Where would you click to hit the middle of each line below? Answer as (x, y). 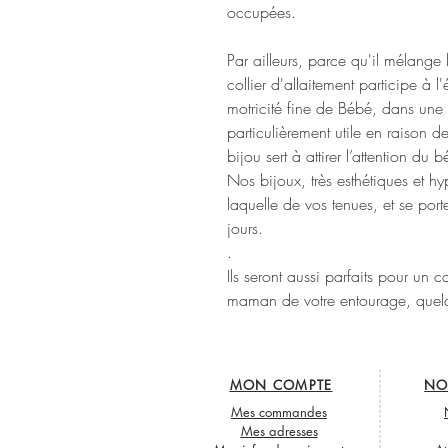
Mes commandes (279, 412)
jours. (245, 228)
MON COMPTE (281, 385)
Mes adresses (279, 431)
